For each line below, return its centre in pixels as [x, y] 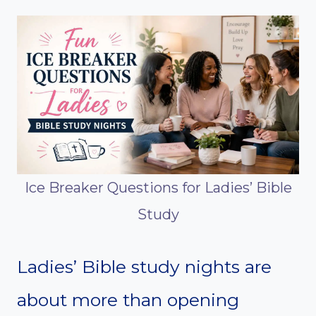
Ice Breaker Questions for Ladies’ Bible [158, 187]
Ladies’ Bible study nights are [144, 266]
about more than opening [128, 299]
